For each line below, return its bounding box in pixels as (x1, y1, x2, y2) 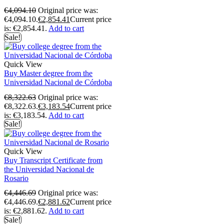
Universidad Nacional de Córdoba (4, 78, 112, 87)
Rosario (4, 173, 28, 182)
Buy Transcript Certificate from (4, 155, 102, 164)
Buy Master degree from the (4, 69, 92, 78)
